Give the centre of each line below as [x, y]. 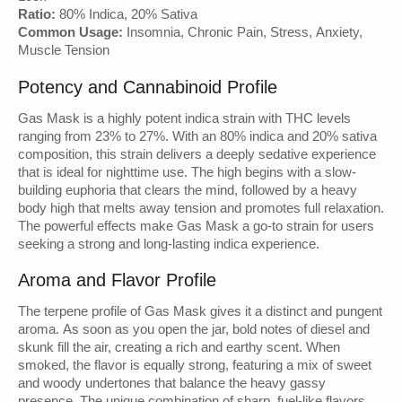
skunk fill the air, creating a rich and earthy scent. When [179, 350]
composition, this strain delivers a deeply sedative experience [197, 156]
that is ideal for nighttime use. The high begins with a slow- [187, 174]
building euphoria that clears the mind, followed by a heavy [188, 192]
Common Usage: [70, 35]
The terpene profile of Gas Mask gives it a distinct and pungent [200, 314]
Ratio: [37, 17]
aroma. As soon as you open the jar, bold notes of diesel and [194, 332]
